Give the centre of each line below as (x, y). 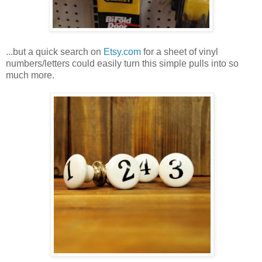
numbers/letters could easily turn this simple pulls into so (122, 63)
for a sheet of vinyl (180, 51)
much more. (30, 75)
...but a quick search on (55, 51)
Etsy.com (122, 51)
